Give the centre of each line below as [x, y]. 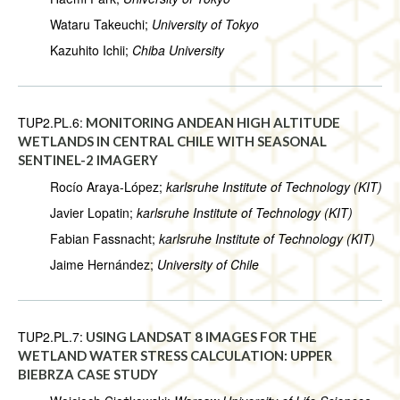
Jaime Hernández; [87, 265]
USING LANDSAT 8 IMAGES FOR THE [201, 337]
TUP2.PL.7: [50, 337]
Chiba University [178, 50]
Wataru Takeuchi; [85, 25]
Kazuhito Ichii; [75, 50]
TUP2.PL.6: [50, 123]
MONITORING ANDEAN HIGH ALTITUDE [213, 123]
